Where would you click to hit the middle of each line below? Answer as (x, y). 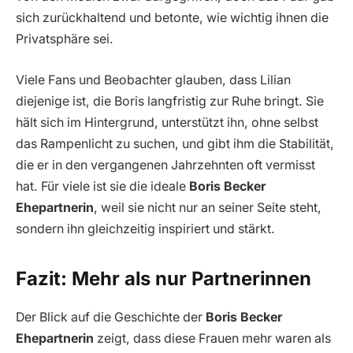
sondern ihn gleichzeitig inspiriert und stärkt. (145, 229)
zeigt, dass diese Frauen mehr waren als (212, 338)
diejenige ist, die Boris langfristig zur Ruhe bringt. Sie (170, 101)
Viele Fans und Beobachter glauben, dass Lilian (153, 80)
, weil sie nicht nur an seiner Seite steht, (208, 207)
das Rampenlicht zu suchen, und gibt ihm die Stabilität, (175, 143)
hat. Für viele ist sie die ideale (102, 186)
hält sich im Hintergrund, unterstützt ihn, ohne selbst (167, 122)
